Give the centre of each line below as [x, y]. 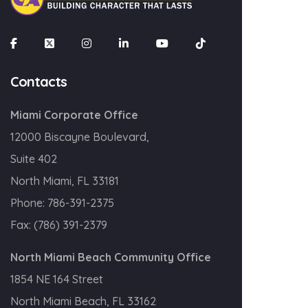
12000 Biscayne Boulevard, [80, 137]
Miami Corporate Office [74, 115]
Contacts [38, 81]
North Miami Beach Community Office [111, 257]
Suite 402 [34, 159]
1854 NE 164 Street [57, 279]
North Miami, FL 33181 [65, 181]
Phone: [29, 203]
